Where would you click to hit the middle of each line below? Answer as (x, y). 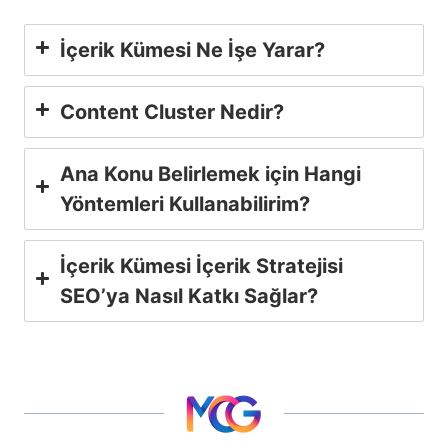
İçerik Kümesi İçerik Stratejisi (201, 265)
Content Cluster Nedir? (172, 111)
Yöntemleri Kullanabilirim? (185, 203)
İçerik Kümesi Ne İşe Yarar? (192, 49)
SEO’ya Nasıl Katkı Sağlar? (189, 295)
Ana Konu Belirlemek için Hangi (210, 173)
